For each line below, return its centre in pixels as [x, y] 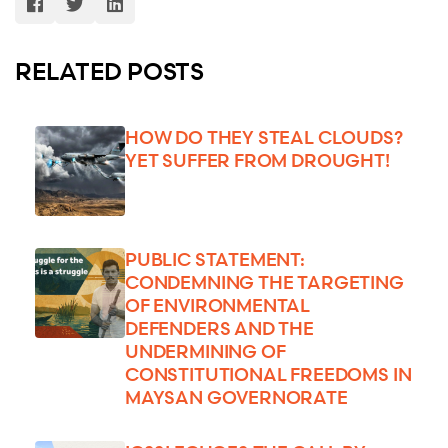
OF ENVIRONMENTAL [218, 304]
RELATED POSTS [109, 70]
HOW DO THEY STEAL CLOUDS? [264, 136]
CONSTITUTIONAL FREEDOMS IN [268, 373]
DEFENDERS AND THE [219, 327]
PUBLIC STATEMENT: [215, 258]
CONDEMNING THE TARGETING [264, 281]
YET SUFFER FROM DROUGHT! [257, 159]
